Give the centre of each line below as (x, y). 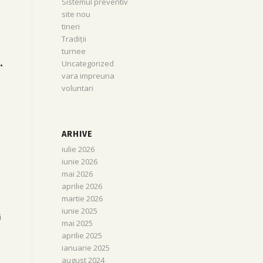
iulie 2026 (78, 149)
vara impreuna (88, 76)
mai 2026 (77, 174)
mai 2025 (77, 223)
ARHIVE (77, 134)
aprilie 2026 (82, 186)
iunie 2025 (80, 211)
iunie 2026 (80, 161)
